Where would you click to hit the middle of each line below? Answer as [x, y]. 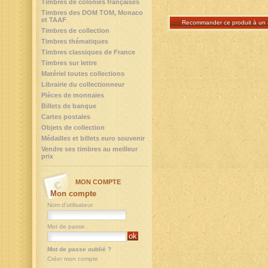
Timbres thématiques [75, 41]
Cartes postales [66, 117]
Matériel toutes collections [83, 74]
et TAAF [54, 20]
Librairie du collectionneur [83, 84]
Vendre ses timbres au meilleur [89, 149]
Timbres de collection [75, 31]
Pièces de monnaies [73, 95]
